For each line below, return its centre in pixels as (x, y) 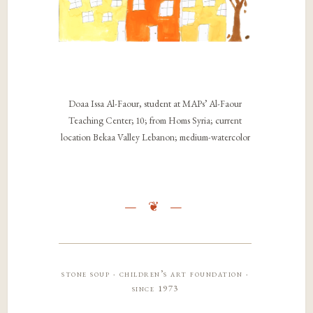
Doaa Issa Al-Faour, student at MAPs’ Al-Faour (155, 104)
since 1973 (155, 289)
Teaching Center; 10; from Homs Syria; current (155, 121)
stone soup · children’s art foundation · (155, 274)
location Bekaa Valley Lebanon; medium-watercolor (155, 137)
